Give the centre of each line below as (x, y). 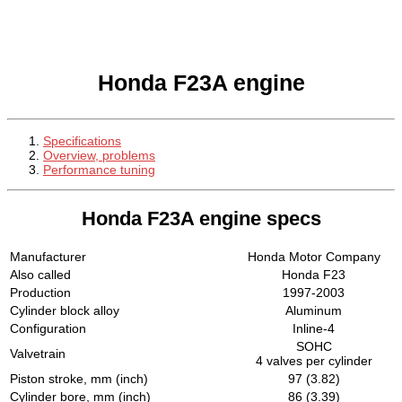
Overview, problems (99, 155)
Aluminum (314, 310)
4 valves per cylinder (314, 360)
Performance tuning (99, 169)
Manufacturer (48, 256)
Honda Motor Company (314, 256)
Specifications (82, 140)
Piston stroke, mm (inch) (79, 378)
